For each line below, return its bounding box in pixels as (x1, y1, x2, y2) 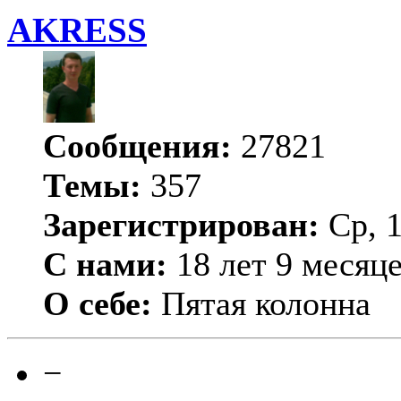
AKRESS (7, 11, 147, 51)
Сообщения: (43, 127, 232, 166)
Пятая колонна (152, 285, 371, 323)
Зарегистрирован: (43, 206, 320, 244)
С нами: (43, 245, 167, 284)
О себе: (43, 285, 152, 323)
